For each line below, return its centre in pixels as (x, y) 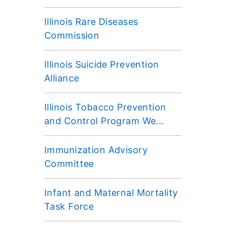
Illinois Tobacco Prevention (105, 107)
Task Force (69, 206)
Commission (72, 35)
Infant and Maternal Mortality (111, 192)
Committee (69, 163)
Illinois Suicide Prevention (102, 64)
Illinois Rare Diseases (91, 21)
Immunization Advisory (96, 150)
